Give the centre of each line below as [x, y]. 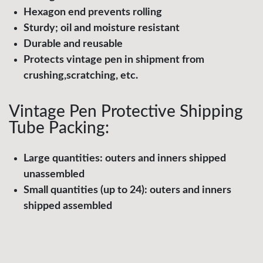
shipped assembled [68, 206]
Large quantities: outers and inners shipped [125, 159]
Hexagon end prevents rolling [93, 13]
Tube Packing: [59, 128]
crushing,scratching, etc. [81, 76]
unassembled [54, 175]
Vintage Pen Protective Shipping [126, 112]
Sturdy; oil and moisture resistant [102, 28]
